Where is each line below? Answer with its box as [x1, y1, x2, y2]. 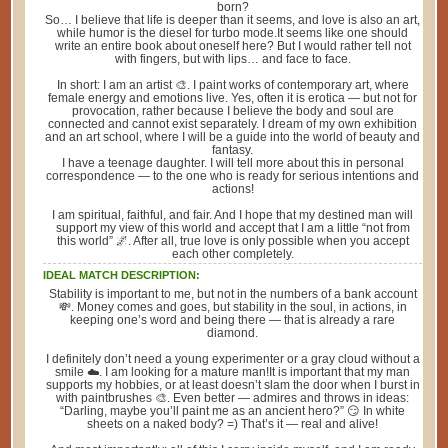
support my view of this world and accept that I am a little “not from [55, 220, 410, 235]
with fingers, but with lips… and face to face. [114, 51, 351, 66]
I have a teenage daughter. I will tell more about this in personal [61, 155, 404, 170]
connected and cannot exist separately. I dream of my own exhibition [48, 116, 418, 131]
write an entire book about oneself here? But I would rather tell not [54, 38, 411, 53]
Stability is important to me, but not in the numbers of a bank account [48, 286, 417, 301]
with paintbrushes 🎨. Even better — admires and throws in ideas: [56, 390, 410, 405]
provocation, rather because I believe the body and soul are [71, 103, 394, 118]
